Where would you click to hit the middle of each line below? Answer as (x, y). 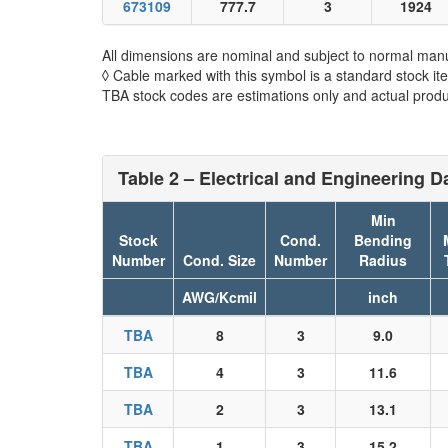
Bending (383, 240)
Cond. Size (219, 260)
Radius (383, 260)
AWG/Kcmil (219, 297)
